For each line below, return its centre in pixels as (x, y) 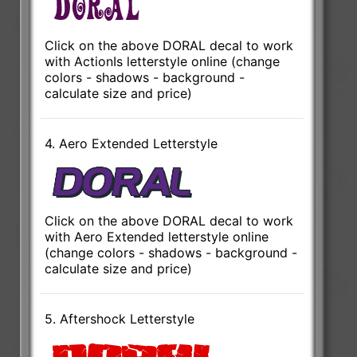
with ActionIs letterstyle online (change (163, 61)
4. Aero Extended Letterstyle (131, 143)
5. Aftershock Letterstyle (120, 318)
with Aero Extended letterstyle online (157, 236)
